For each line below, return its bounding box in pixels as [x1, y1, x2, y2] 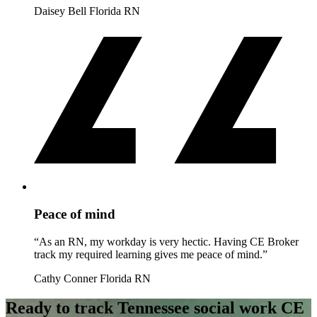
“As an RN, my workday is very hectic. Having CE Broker [34, 235, 299, 248]
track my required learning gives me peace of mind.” [34, 248, 267, 260]
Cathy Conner [34, 272, 97, 284]
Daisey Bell [34, 4, 86, 17]
